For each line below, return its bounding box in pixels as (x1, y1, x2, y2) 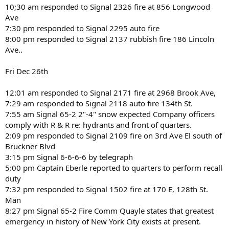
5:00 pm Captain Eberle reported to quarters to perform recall (5, 162, 222, 173)
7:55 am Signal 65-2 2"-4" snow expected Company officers (5, 108, 215, 119)
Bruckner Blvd (5, 141, 55, 151)
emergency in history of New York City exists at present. (5, 216, 201, 226)
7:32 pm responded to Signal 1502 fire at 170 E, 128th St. (5, 184, 208, 194)
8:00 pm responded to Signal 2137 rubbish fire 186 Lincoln (5, 33, 214, 44)
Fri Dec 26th (5, 65, 48, 76)
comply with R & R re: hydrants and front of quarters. (5, 119, 192, 130)
